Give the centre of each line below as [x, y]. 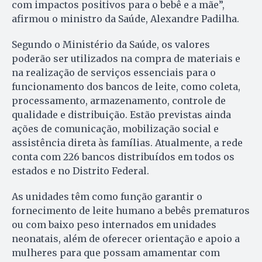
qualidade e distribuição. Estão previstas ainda [121, 114]
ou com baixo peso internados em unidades [114, 224]
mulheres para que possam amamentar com [116, 252]
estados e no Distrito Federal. [80, 170]
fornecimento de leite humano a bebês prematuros [131, 210]
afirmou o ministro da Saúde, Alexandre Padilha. [125, 18]
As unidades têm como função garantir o [107, 196]
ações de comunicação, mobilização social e [115, 128]
